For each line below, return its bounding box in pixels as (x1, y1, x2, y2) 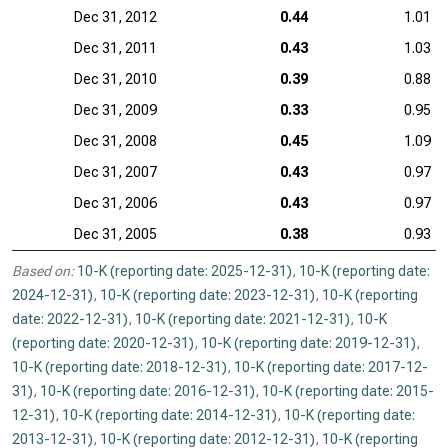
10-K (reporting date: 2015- (262, 383, 434, 399)
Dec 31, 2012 (74, 9, 157, 25)
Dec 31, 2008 (74, 133, 157, 149)
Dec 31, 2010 (74, 71, 157, 87)
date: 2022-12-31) (12, 311, 128, 327)
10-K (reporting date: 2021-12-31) (135, 311, 350, 327)
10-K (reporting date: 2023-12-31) (100, 287, 315, 303)
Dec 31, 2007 (74, 164, 157, 180)
